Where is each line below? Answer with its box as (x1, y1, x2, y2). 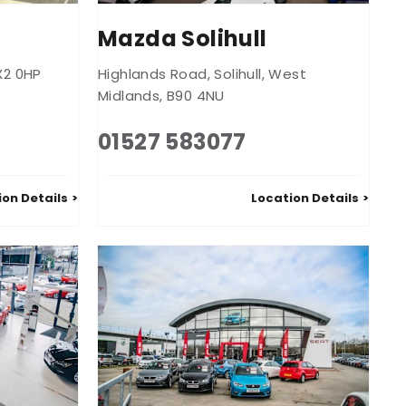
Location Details (251, 188, 359, 207)
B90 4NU (167, 85, 225, 105)
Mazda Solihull (98, 23, 267, 53)
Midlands (98, 85, 160, 105)
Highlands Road (98, 63, 208, 83)
